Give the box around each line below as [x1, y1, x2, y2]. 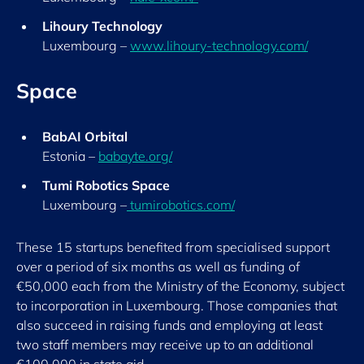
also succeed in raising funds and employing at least [16, 317, 323, 333]
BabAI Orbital [42, 128, 128, 145]
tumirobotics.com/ [127, 197, 235, 213]
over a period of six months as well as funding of [16, 258, 300, 275]
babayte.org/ [98, 148, 172, 164]
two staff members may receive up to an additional [16, 336, 314, 353]
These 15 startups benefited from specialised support [16, 239, 330, 255]
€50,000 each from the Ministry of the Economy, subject [16, 278, 344, 294]
